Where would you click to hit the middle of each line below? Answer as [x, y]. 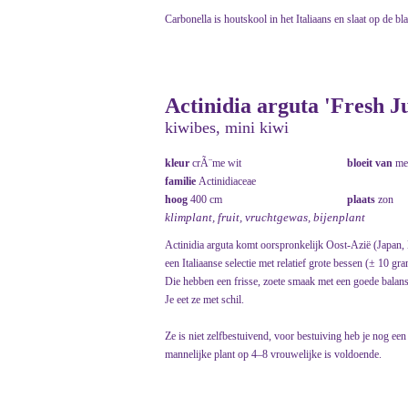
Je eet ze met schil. [204, 300]
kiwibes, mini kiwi [227, 128]
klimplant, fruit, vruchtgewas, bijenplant [265, 218]
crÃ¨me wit [217, 163]
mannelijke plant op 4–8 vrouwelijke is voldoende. [273, 355]
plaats [362, 200]
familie [182, 182]
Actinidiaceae [227, 182]
